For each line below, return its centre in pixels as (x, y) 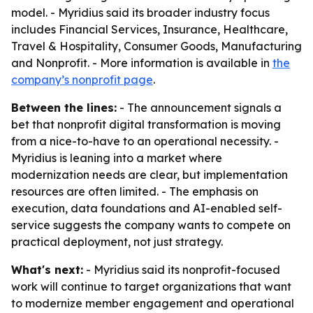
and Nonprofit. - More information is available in (142, 63)
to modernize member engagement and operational (153, 303)
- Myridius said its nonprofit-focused (182, 270)
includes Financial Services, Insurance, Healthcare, (150, 29)
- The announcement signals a (199, 108)
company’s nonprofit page (82, 80)
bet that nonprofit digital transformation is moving (146, 124)
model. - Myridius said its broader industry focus (140, 13)
